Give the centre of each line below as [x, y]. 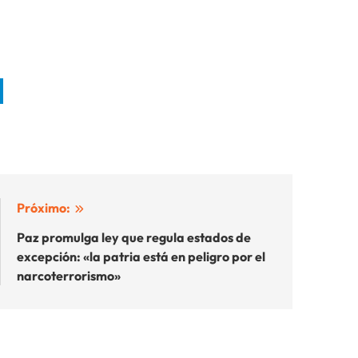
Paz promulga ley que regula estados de [134, 238]
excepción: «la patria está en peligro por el [141, 257]
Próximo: [44, 208]
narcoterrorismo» [69, 276]
